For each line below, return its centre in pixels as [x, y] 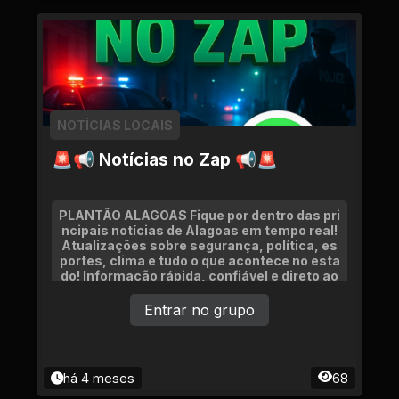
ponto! [199, 291]
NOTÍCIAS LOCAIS [115, 125]
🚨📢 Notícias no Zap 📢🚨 [165, 159]
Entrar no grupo [199, 310]
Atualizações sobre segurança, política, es [199, 245]
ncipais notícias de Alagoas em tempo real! [199, 230]
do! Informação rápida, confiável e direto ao [199, 276]
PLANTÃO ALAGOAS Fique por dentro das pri [199, 215]
